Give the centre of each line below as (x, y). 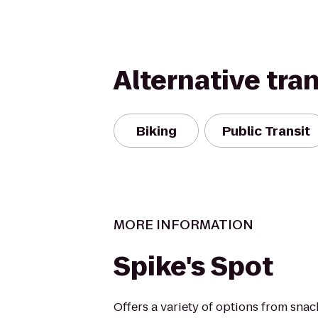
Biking (156, 131)
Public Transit (266, 131)
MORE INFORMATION (183, 225)
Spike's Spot (193, 267)
